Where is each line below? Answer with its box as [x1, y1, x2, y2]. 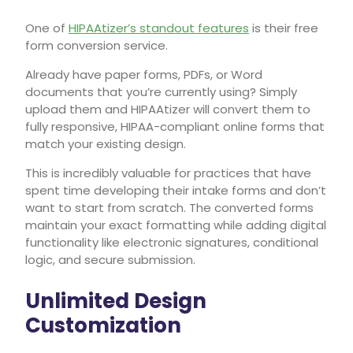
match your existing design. [25, 135, 186, 152]
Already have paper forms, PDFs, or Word [25, 65, 262, 83]
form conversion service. [25, 36, 168, 54]
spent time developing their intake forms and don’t [25, 181, 326, 199]
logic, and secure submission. [25, 251, 195, 268]
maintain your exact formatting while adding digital [25, 216, 326, 233]
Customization [25, 310, 181, 340]
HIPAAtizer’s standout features [69, 19, 249, 36]
